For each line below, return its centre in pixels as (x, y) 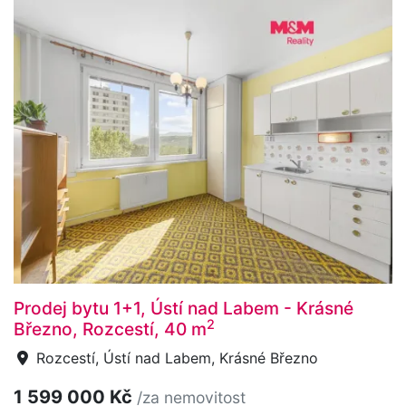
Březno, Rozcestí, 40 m (110, 329)
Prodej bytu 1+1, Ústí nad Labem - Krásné (184, 308)
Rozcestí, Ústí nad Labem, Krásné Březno (175, 358)
